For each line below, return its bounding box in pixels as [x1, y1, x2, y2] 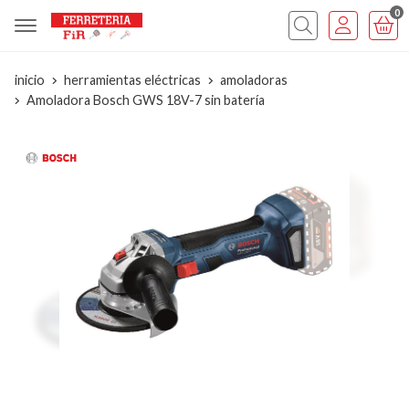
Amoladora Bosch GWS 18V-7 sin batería [26, 92, 265, 108]
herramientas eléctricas [64, 72, 201, 88]
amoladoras [220, 72, 288, 88]
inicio [15, 72, 45, 88]
